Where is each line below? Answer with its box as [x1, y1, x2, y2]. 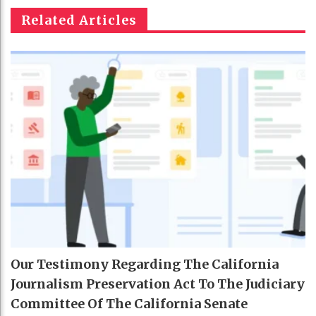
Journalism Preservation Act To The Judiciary [11, 275, 305, 292]
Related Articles [21, 11, 137, 28]
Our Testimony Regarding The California [11, 255, 279, 272]
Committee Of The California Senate [11, 295, 248, 312]
